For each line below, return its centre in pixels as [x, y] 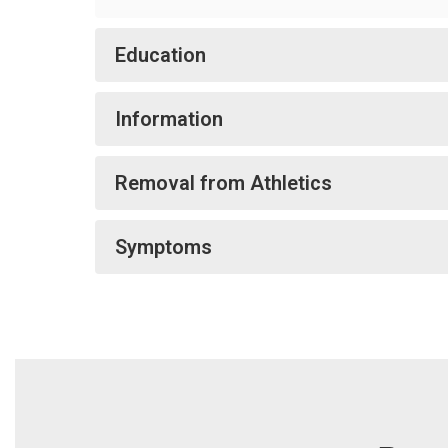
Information [169, 119]
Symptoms [163, 247]
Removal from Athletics [223, 183]
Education [160, 55]
